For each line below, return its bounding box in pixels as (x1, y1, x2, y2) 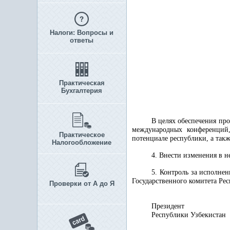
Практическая (59, 79, 105, 87)
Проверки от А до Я (49, 180, 114, 187)
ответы (70, 36, 93, 44)
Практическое (59, 131, 105, 139)
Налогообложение (52, 139, 111, 146)
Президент (151, 202, 184, 210)
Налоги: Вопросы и (50, 29, 113, 36)
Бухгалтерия (61, 87, 102, 94)
